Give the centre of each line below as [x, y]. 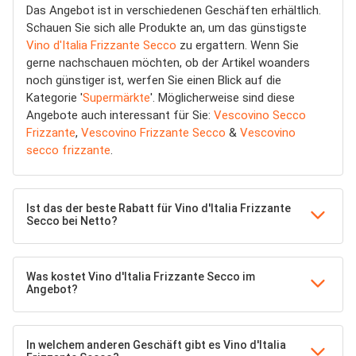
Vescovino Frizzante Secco [153, 133]
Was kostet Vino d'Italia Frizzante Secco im [141, 277]
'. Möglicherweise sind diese [222, 98]
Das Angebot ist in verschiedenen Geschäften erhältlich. [174, 10]
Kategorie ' [54, 98]
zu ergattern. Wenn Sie [238, 45]
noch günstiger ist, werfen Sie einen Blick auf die [154, 80]
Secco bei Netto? [72, 221]
